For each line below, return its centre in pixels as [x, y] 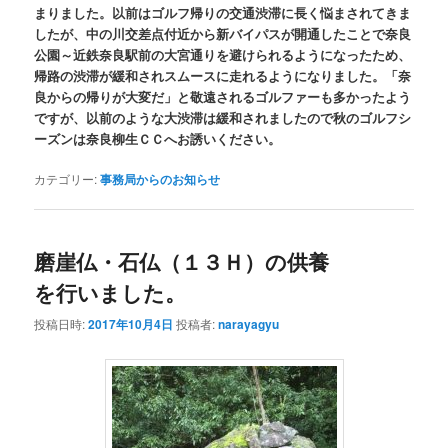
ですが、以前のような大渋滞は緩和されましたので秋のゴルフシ [223, 118]
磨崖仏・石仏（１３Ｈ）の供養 [182, 261]
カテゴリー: [66, 179]
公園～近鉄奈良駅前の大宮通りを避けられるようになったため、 [223, 55]
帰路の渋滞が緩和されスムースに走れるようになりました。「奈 [223, 76]
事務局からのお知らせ [160, 179]
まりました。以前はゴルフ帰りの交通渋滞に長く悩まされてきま [223, 13]
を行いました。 [110, 292]
